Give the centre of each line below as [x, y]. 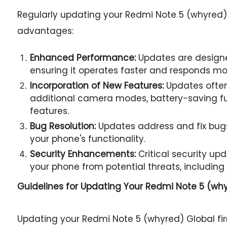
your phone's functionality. [87, 139]
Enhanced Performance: [83, 58]
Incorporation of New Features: [97, 86]
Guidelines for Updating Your [81, 186]
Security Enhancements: [83, 154]
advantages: [45, 31]
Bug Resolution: [63, 126]
